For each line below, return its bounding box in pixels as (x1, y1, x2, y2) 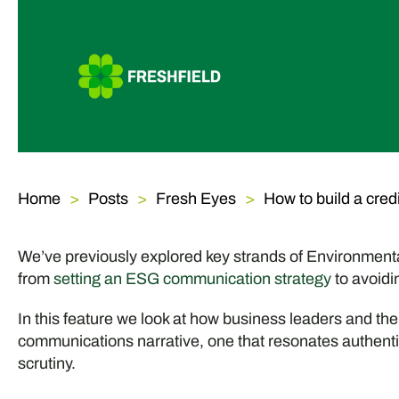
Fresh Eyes (155, 189, 236, 208)
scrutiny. (17, 354, 76, 372)
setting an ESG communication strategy (53, 269, 331, 288)
